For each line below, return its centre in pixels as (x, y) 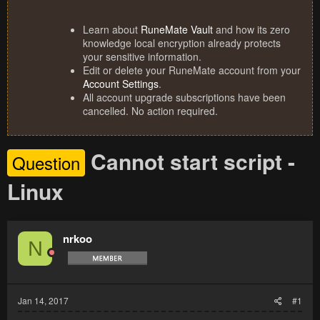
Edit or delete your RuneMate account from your (192, 70)
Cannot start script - (193, 161)
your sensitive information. (142, 57)
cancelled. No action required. (150, 111)
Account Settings (121, 84)
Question (46, 163)
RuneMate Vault (177, 30)
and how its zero (251, 30)
